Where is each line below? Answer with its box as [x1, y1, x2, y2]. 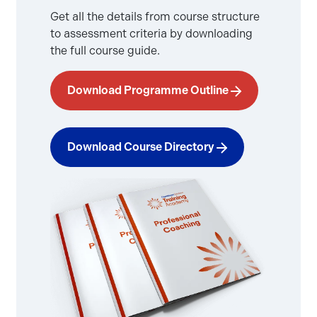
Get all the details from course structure [50, 10, 260, 24]
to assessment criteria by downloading [50, 27, 253, 41]
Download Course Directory [67, 140, 217, 154]
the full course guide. [50, 44, 161, 58]
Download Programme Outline [67, 83, 231, 98]
